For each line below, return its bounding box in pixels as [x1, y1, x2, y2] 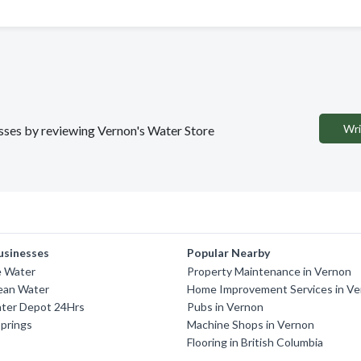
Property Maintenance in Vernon [187, 264, 352, 278]
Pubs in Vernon [187, 300, 264, 313]
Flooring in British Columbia [187, 335, 324, 349]
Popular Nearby [187, 246, 271, 259]
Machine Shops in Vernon [187, 317, 315, 331]
